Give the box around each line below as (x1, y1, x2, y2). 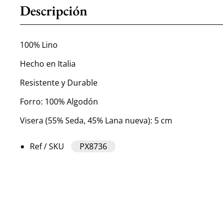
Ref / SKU (29, 140, 66, 152)
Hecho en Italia (20, 58, 76, 69)
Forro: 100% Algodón (20, 96, 99, 107)
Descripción (20, 1, 88, 19)
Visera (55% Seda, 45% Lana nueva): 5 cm (20, 114, 173, 126)
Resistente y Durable (20, 77, 98, 88)
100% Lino (20, 39, 58, 50)
